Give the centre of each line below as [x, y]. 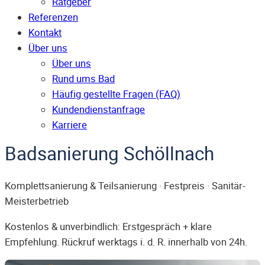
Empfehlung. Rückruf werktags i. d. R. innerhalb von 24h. [126, 242]
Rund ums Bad [83, 79]
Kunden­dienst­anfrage [98, 110]
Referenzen [53, 17]
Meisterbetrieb [37, 201]
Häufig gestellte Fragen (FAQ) [116, 94]
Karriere [70, 125]
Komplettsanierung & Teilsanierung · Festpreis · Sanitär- [125, 186]
